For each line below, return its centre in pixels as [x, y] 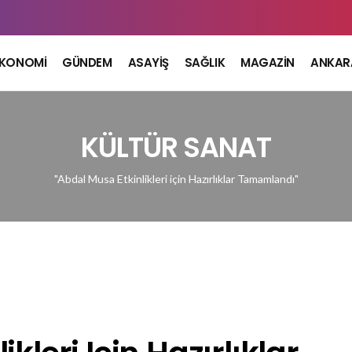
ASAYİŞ [148, 62]
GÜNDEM [87, 62]
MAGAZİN [268, 62]
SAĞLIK [205, 62]
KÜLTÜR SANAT [176, 147]
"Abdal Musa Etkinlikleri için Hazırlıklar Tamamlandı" [176, 179]
